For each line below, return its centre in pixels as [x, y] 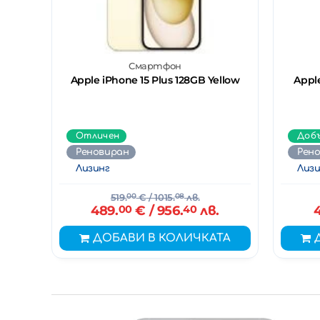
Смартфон [155, 66]
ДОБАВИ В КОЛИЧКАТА [162, 238]
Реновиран [102, 152]
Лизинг [93, 168]
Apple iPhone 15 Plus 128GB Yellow [155, 80]
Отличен [98, 135]
